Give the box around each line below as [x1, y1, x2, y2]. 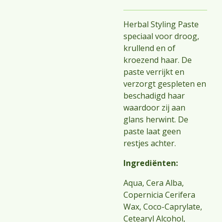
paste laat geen [123, 126, 181, 137]
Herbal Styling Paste [123, 19, 199, 30]
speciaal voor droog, [123, 31, 199, 42]
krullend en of [123, 43, 175, 54]
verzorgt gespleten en [123, 78, 206, 89]
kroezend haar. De [123, 55, 192, 65]
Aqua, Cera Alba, [123, 177, 184, 188]
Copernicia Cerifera [123, 189, 195, 200]
